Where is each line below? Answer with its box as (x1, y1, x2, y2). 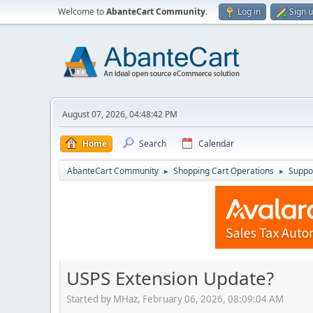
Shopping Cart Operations (173, 165, 274, 177)
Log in (238, 6, 261, 17)
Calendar (198, 138, 234, 150)
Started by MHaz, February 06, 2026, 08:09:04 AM (66, 292, 284, 305)
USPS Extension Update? (66, 265, 274, 291)
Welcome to (58, 6, 106, 17)
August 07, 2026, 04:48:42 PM (62, 108, 177, 120)
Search (139, 138, 166, 150)
